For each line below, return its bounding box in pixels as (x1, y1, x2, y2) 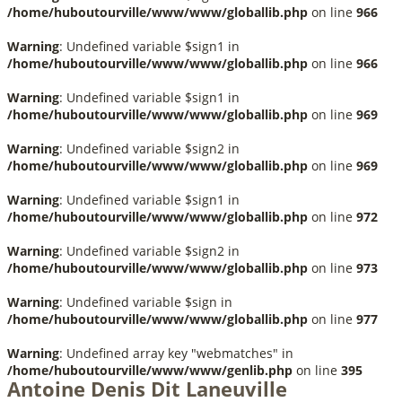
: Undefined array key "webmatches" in (59, 345, 293, 362)
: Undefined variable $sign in (59, 293, 232, 310)
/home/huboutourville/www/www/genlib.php (7, 362, 293, 379)
